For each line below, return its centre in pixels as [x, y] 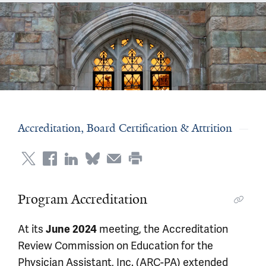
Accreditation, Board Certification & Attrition [125, 128]
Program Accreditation [83, 199]
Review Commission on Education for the [115, 246]
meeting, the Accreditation [162, 229]
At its [32, 229]
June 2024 [71, 229]
